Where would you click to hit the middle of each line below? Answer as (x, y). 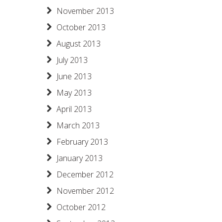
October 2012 (81, 207)
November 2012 (85, 191)
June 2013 (74, 76)
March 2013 (78, 125)
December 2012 (85, 174)
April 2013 (74, 109)
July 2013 (72, 60)
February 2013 (82, 142)
